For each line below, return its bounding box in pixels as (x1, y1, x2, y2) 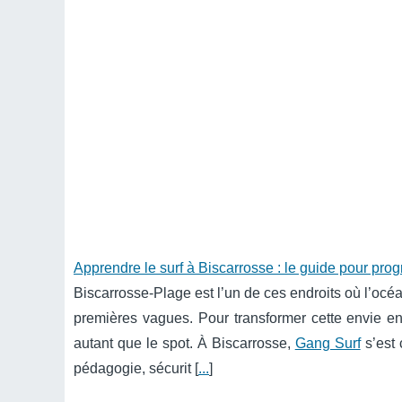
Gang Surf (294, 336, 361, 351)
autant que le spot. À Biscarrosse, (74, 336, 295, 351)
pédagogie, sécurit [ (74, 361, 198, 376)
